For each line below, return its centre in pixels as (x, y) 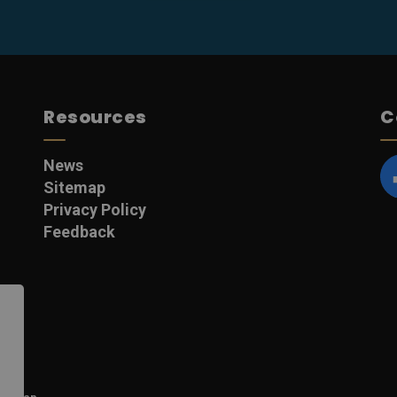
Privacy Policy (95, 210)
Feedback (79, 232)
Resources (95, 117)
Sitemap (74, 187)
